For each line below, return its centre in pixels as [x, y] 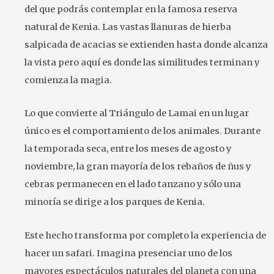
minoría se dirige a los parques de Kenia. [115, 202]
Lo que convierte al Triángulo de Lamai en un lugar [137, 113]
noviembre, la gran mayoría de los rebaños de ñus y [138, 167]
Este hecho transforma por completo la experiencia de [145, 235]
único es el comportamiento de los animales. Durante [143, 131]
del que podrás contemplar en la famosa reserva [131, 9]
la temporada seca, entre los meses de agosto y [128, 149]
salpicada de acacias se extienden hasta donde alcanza [146, 44]
